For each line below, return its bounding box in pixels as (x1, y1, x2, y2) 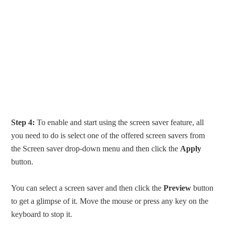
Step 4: (11, 118, 35, 127)
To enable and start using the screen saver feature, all (35, 118, 204, 127)
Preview (163, 183, 192, 192)
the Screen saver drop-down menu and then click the (11, 144, 181, 153)
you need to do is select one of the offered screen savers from (11, 131, 205, 140)
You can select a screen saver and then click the (11, 183, 164, 192)
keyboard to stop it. (11, 209, 73, 218)
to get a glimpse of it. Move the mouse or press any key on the (11, 196, 209, 205)
